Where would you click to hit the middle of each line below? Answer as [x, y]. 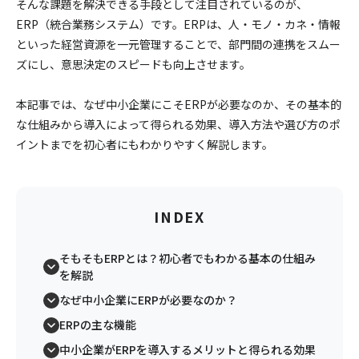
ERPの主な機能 [98, 325]
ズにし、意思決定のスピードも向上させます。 [133, 64]
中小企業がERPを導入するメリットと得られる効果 [188, 349]
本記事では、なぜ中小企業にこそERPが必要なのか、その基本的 [179, 104]
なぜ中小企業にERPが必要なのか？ [148, 300]
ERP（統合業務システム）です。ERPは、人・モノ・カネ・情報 [178, 24]
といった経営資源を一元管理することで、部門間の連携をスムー [178, 44]
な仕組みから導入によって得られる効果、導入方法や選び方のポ [178, 124]
